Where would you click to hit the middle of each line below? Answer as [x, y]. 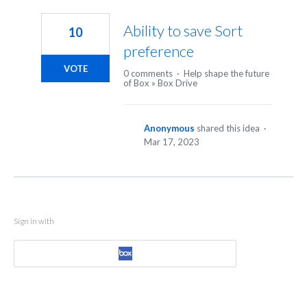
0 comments [148, 74]
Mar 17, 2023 [172, 142]
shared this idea [229, 128]
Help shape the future [226, 74]
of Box [136, 83]
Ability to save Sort [183, 31]
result [27, 21]
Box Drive [177, 83]
